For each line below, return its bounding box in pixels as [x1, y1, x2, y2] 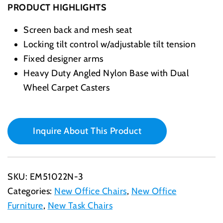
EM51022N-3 [29, 171, 84, 182]
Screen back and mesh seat [23, 24, 132, 35]
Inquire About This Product [33, 125, 141, 136]
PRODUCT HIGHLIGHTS [7, 1, 106, 13]
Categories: [7, 185, 54, 197]
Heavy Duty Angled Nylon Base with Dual [23, 67, 189, 79]
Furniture [7, 200, 43, 211]
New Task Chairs [47, 200, 112, 211]
